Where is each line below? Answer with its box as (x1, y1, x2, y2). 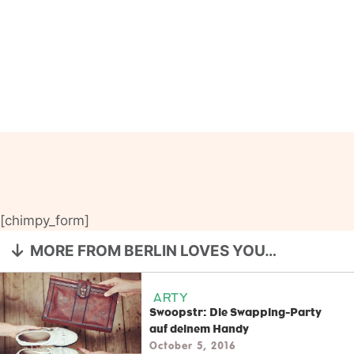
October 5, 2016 (149, 337, 236, 352)
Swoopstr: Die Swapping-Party (149, 304, 322, 319)
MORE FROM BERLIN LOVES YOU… (30, 241, 277, 260)
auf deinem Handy (149, 321, 250, 336)
